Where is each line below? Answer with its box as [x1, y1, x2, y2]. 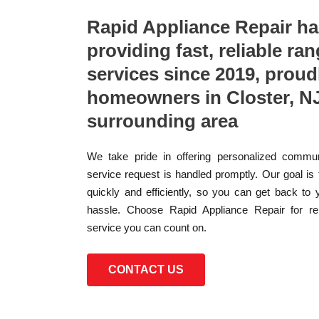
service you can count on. [87, 221, 206, 234]
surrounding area [87, 110, 243, 132]
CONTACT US [108, 263, 184, 276]
